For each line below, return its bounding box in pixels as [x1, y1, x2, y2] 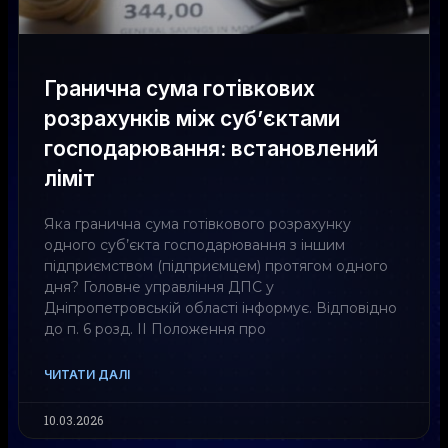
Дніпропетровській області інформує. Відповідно [44, 299, 397, 317]
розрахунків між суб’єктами [44, 106, 340, 131]
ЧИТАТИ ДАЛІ [44, 367, 130, 382]
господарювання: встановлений [44, 136, 378, 161]
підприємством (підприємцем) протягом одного [44, 257, 388, 275]
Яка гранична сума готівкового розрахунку [44, 215, 351, 233]
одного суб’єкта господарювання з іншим [44, 236, 345, 254]
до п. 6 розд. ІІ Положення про [44, 320, 266, 338]
